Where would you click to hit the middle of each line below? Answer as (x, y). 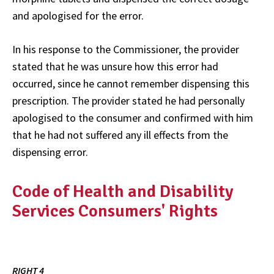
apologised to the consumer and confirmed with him (133, 118)
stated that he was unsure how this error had (115, 67)
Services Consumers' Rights (115, 211)
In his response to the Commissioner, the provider (126, 50)
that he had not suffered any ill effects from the (120, 135)
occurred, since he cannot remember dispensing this (131, 84)
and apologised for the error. (78, 16)
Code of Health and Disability (123, 191)
